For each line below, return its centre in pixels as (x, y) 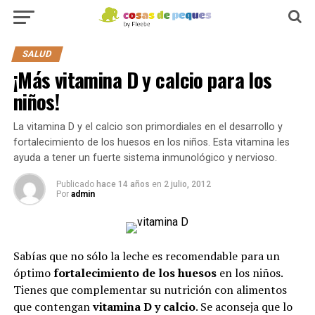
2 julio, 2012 (187, 184)
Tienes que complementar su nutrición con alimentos (150, 290)
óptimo (33, 273)
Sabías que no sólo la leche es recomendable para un (146, 256)
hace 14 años (123, 184)
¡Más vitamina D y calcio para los (142, 79)
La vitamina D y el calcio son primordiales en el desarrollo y (148, 127)
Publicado (75, 184)
